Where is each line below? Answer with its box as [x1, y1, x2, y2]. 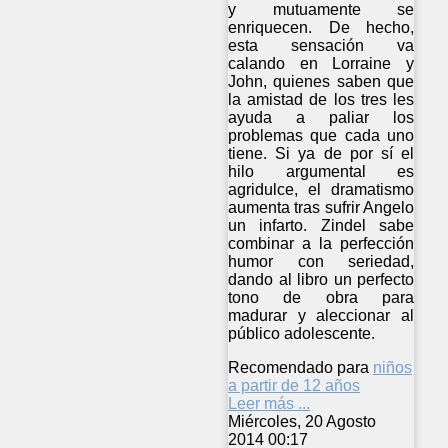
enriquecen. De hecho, [228, 18, 415, 36]
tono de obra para [228, 288, 415, 306]
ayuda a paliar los [228, 108, 415, 126]
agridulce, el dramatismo [228, 180, 415, 198]
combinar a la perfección [228, 234, 415, 252]
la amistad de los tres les [228, 90, 415, 108]
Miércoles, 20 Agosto [228, 412, 376, 430]
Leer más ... [228, 394, 310, 412]
